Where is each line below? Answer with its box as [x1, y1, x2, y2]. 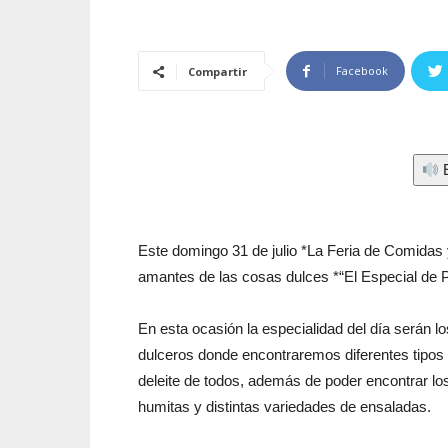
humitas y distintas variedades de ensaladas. [138, 398, 431, 415]
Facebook [336, 63, 388, 78]
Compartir [188, 64, 247, 79]
